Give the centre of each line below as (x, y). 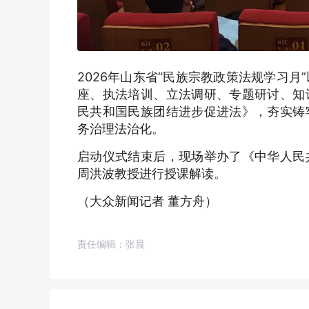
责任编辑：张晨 (111, 244)
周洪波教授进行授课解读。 (152, 174)
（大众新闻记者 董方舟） (147, 201)
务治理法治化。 (121, 129)
